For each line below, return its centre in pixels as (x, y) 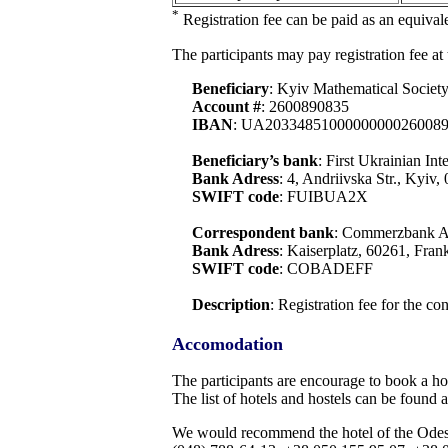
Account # (226, 106)
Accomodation (227, 343)
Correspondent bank (263, 232)
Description (231, 304)
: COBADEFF (326, 268)
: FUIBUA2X (323, 196)
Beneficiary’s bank (255, 160)
